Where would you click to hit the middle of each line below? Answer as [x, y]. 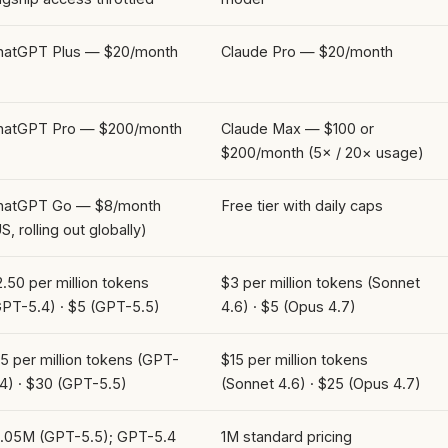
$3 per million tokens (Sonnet [320, 282]
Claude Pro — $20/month [307, 51]
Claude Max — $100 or [297, 128]
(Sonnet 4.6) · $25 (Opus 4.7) [321, 383]
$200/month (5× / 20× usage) [322, 152]
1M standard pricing [286, 436]
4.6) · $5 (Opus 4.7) [288, 306]
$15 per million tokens [294, 359]
